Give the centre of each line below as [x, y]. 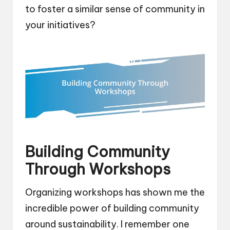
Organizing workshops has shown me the [115, 193]
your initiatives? [60, 25]
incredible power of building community [112, 208]
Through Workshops [98, 169]
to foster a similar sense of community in [115, 9]
